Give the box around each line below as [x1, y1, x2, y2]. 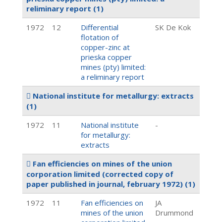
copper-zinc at [81, 42, 130, 52]
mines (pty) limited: [81, 62, 146, 72]
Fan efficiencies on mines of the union [31, 159, 172, 168]
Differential [81, 22, 118, 32]
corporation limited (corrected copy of [26, 169, 173, 179]
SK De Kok [155, 22, 191, 32]
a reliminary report [81, 72, 144, 82]
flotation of [81, 32, 118, 42]
